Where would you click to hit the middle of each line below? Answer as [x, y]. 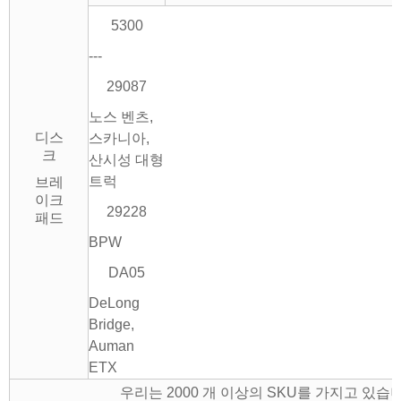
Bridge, [111, 325]
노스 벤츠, [121, 117]
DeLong [114, 303]
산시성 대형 [126, 160]
